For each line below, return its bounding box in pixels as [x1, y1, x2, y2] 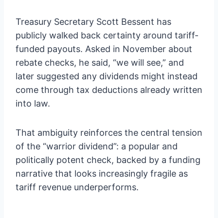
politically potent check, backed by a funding [16, 154, 200, 165]
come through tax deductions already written [16, 84, 202, 95]
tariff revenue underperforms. [16, 182, 139, 192]
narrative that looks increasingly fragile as [16, 168, 188, 179]
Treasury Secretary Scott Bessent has [16, 16, 171, 27]
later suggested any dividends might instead [16, 71, 198, 81]
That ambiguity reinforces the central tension [16, 127, 202, 138]
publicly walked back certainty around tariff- [16, 30, 199, 40]
